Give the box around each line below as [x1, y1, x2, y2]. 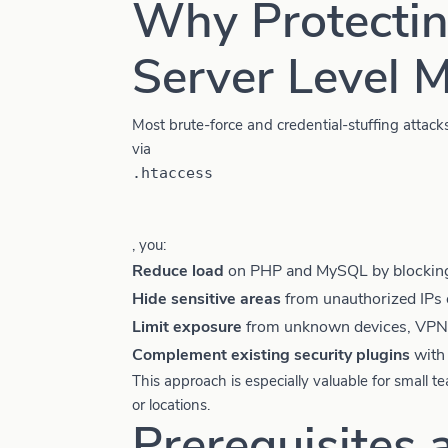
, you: [132, 235, 166, 255]
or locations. [132, 395, 210, 415]
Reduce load [132, 260, 224, 282]
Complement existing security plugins [132, 344, 410, 366]
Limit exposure [132, 316, 242, 338]
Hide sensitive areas [132, 288, 281, 310]
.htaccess [132, 164, 213, 182]
